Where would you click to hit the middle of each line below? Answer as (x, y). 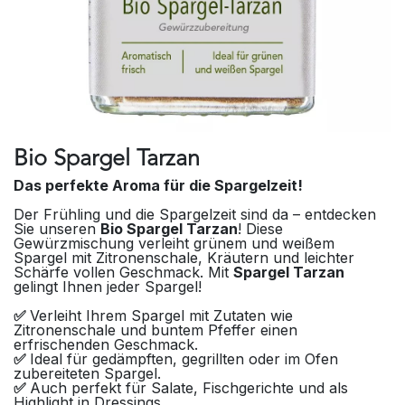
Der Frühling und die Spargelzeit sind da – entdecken (195, 214)
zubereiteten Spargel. (87, 373)
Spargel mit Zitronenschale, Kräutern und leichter (184, 257)
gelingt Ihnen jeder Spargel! (108, 286)
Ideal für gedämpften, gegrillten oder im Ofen (184, 358)
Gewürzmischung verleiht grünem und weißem (174, 243)
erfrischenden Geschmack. (106, 344)
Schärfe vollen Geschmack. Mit (123, 272)
